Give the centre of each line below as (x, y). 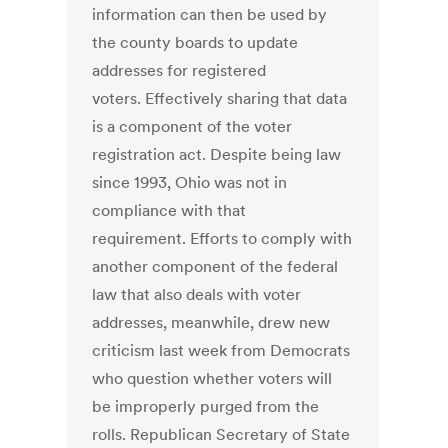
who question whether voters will (212, 378)
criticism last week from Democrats (221, 350)
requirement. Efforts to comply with (222, 238)
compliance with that (169, 210)
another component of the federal (215, 266)
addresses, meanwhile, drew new (211, 322)
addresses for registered (179, 70)
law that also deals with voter (197, 294)
